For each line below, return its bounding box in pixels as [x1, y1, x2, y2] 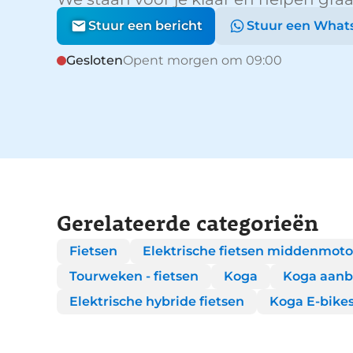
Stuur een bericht [87, 17, 203, 33]
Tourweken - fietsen [69, 268, 199, 284]
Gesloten [65, 52, 123, 68]
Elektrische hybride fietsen [69, 293, 244, 309]
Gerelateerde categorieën [57, 207, 318, 236]
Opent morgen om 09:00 [122, 52, 282, 68]
